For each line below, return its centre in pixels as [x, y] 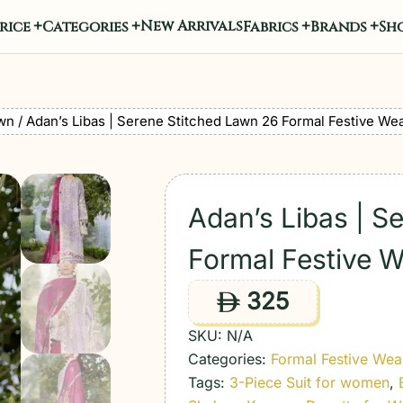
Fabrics [270, 27]
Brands [338, 27]
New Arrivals [191, 26]
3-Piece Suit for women [310, 382]
